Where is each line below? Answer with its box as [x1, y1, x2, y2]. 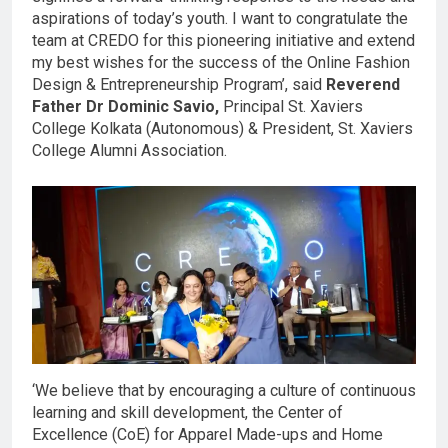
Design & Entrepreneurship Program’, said [32, 75, 326, 95]
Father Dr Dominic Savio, [32, 97, 223, 117]
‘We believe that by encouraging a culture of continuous [32, 380, 416, 400]
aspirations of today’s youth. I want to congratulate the [32, 9, 408, 29]
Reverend [326, 75, 400, 95]
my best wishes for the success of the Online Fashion [32, 53, 410, 73]
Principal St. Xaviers [223, 97, 363, 117]
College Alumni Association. [32, 141, 227, 161]
